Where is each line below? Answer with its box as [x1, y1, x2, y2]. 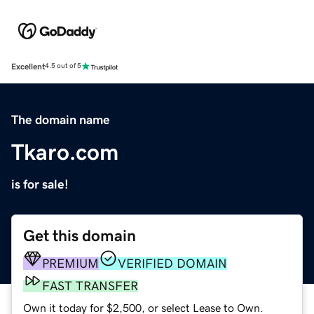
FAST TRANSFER [42, 279, 138, 292]
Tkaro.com [11, 140, 118, 163]
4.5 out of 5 [45, 62, 81, 70]
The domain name [11, 113, 110, 126]
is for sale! [11, 177, 69, 191]
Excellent [11, 62, 45, 71]
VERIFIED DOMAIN [118, 257, 227, 270]
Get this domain [23, 227, 136, 244]
